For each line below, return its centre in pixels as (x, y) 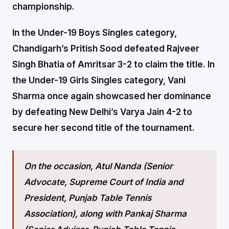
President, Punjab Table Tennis (88, 198)
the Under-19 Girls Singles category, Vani (99, 80)
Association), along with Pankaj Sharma (105, 213)
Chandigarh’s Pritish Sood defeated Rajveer (106, 48)
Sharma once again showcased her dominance (112, 96)
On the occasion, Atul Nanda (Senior (98, 166)
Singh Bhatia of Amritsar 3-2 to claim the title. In (113, 64)
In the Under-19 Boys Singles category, (95, 32)
